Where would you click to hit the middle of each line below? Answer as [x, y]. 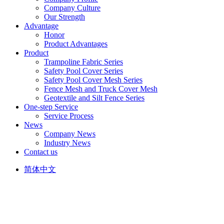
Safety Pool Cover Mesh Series [93, 79]
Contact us [41, 151]
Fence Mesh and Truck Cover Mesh [101, 88]
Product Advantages [76, 43]
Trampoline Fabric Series [83, 61]
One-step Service [51, 106]
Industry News [67, 142]
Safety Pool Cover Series [83, 70]
